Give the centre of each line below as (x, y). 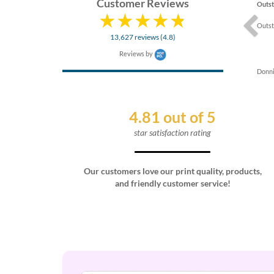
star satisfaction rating (172, 132)
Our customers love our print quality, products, (172, 171)
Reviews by (136, 54)
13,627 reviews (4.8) (143, 37)
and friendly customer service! (172, 183)
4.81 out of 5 (172, 117)
